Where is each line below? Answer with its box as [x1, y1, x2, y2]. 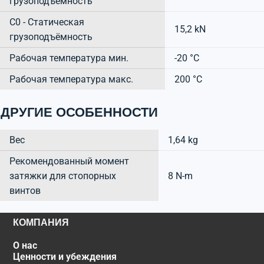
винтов [9, 184, 41, 196]
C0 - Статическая [9, 16, 84, 28]
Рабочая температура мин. [9, 52, 128, 64]
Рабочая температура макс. [9, 73, 133, 85]
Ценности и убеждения [12, 250, 117, 262]
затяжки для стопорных [9, 170, 116, 181]
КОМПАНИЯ [12, 216, 69, 228]
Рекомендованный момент [9, 155, 129, 167]
